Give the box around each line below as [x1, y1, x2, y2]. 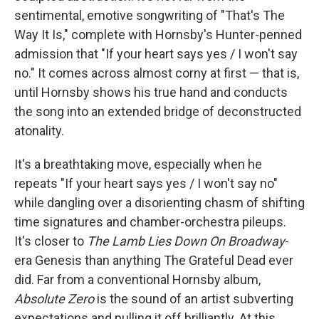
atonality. [14, 123, 64, 139]
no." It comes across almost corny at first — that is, [14, 66, 299, 81]
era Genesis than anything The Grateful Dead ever [14, 253, 293, 268]
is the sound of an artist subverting [94, 291, 293, 307]
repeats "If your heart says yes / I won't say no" [14, 176, 278, 192]
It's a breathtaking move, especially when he [14, 157, 262, 172]
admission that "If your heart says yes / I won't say [14, 46, 298, 62]
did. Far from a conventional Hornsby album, [14, 272, 261, 288]
